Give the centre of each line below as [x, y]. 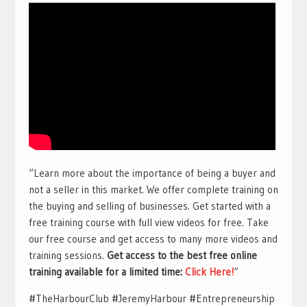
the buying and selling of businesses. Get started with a [149, 206]
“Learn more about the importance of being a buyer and [152, 173]
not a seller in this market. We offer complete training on [153, 189]
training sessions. [67, 255]
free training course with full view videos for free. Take [148, 222]
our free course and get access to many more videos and [153, 239]
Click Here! [209, 272]
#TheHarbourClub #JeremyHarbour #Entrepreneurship [151, 298]
